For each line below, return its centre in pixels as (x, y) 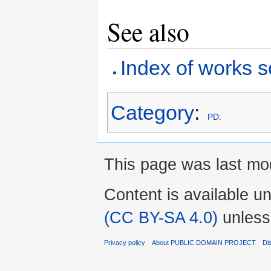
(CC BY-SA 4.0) (161, 217)
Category (152, 112)
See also (148, 31)
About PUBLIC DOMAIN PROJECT (204, 242)
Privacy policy (125, 242)
